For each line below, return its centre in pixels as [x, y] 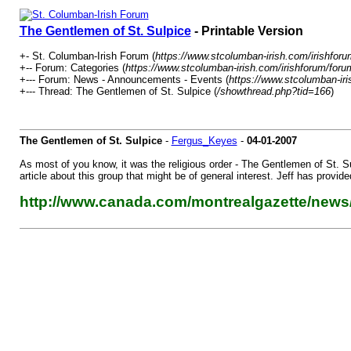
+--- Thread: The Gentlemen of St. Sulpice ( [118, 91]
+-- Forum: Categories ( [72, 68]
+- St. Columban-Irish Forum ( [87, 56]
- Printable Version [247, 31]
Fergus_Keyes [204, 141]
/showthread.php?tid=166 [273, 91]
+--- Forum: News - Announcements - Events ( [124, 80]
